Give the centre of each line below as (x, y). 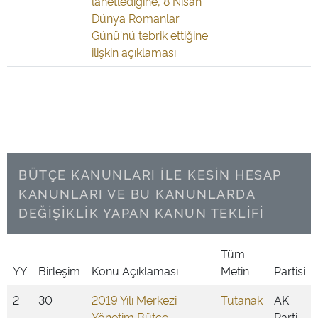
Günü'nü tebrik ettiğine (150, 35)
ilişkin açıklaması (134, 52)
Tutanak (242, 300)
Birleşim (59, 270)
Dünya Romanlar (136, 18)
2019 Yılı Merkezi (134, 300)
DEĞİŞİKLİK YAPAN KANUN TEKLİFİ (141, 212)
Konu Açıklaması (135, 270)
